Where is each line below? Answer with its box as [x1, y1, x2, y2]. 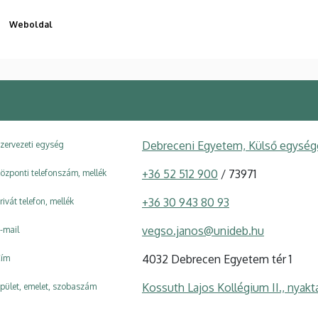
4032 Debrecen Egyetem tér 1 [142, 252, 292, 267]
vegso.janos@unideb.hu [142, 224, 264, 238]
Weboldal [9, 19, 53, 31]
